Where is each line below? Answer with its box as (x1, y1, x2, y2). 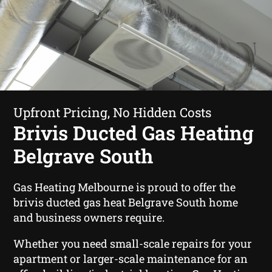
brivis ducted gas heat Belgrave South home (13, 194, 239, 209)
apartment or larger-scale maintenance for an (13, 251, 248, 266)
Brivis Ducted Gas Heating (13, 119, 254, 146)
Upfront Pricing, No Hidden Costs (13, 103, 212, 121)
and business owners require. (13, 209, 165, 225)
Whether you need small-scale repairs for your (13, 236, 253, 251)
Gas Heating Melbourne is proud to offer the (13, 179, 236, 194)
